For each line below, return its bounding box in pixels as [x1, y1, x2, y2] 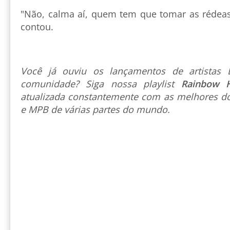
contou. [21, 20, 56, 33]
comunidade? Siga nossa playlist [21, 77, 181, 90]
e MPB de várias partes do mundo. [21, 103, 170, 116]
